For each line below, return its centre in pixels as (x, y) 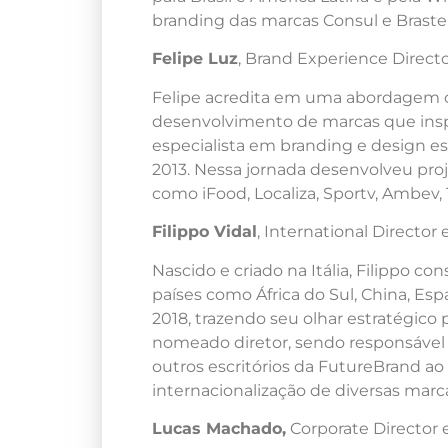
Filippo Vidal (204, 232)
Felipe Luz (195, 59)
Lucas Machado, (219, 428)
